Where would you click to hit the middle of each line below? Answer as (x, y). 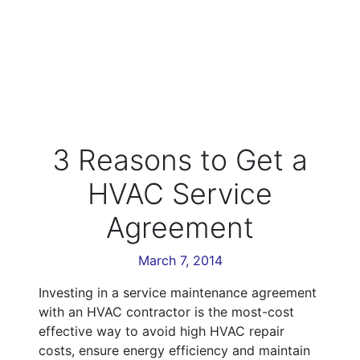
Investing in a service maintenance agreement (178, 293)
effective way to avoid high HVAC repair (162, 331)
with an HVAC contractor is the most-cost (166, 312)
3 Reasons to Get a (180, 160)
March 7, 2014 (180, 261)
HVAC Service (180, 194)
